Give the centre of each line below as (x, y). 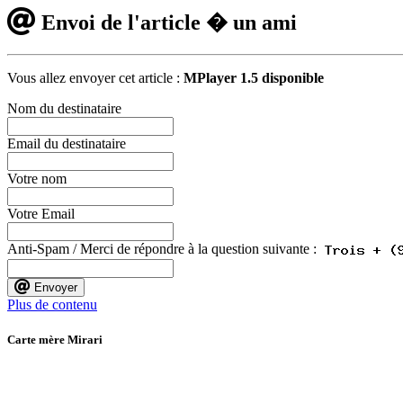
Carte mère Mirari (55, 339)
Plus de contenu (52, 304)
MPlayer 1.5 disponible (254, 77)
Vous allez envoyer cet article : (95, 77)
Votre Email (41, 213)
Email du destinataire (67, 143)
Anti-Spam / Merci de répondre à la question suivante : (166, 248)
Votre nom (37, 178)
